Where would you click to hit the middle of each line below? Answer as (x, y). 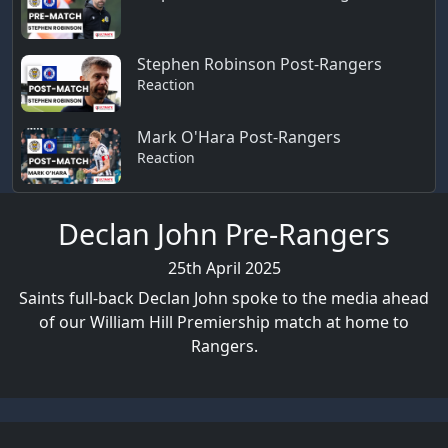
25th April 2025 (224, 267)
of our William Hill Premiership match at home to (224, 321)
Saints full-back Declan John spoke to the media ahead (224, 297)
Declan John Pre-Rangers (224, 233)
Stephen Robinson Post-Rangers (259, 64)
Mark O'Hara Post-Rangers (239, 136)
